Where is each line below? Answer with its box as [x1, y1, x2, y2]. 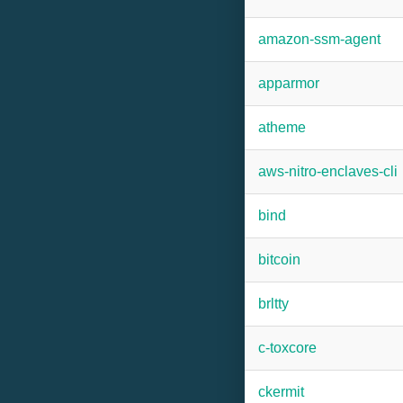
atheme [258, 120, 306, 135]
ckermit [258, 384, 304, 399]
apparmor [258, 76, 319, 91]
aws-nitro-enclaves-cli [258, 164, 398, 179]
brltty [258, 296, 289, 311]
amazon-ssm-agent [258, 31, 381, 47]
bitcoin [258, 252, 300, 267]
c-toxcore [258, 340, 317, 355]
